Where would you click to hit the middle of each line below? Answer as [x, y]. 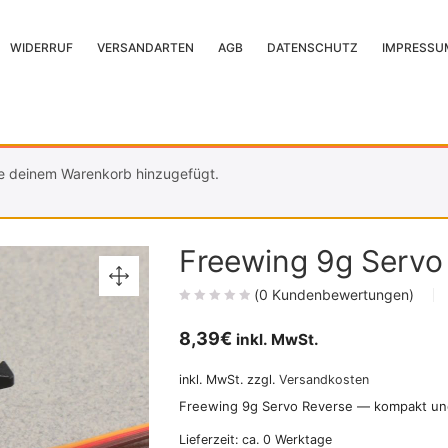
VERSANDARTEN [146, 47]
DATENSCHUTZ [313, 47]
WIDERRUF [42, 47]
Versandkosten [324, 379]
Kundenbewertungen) [341, 294]
